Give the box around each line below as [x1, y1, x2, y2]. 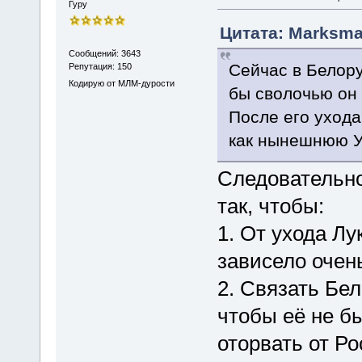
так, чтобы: [217, 194, 324, 219]
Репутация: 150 [68, 61, 132, 72]
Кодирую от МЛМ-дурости [68, 78, 175, 89]
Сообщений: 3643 [68, 48, 141, 59]
